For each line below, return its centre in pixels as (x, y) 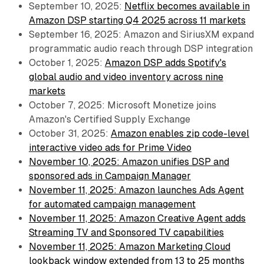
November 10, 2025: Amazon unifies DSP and (129, 162)
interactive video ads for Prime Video (110, 148)
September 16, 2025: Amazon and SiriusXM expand (141, 35)
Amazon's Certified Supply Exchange (109, 120)
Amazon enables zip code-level (180, 134)
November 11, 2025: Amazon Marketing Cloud (129, 247)
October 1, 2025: (67, 63)
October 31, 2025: (70, 134)
